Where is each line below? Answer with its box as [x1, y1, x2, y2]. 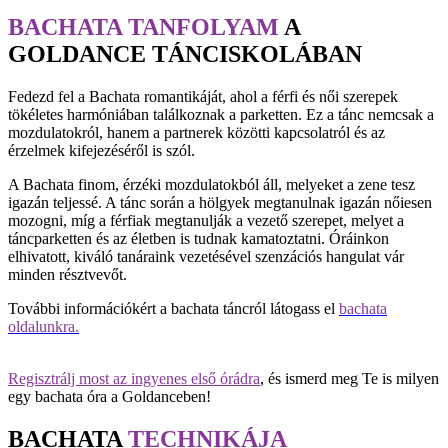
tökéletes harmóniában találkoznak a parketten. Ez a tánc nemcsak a [8, 105, 434, 123]
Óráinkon [329, 229, 389, 247]
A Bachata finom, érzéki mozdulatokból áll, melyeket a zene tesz [8, 175, 415, 193]
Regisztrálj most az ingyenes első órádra [8, 369, 260, 387]
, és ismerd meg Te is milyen [260, 369, 439, 387]
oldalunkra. [8, 317, 79, 335]
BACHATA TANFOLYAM [8, 13, 279, 40]
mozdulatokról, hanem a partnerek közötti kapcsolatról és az [8, 123, 385, 141]
